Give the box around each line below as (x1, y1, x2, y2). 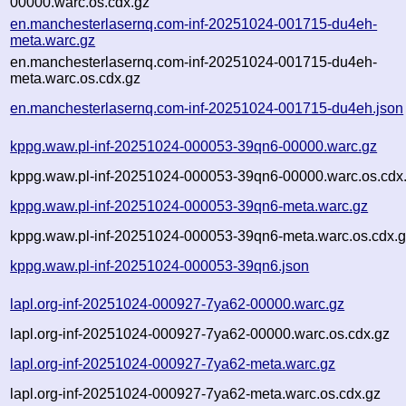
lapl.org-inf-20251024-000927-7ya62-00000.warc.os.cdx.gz (10, 325, 391, 342)
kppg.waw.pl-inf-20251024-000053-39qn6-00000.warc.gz (10, 138, 378, 154)
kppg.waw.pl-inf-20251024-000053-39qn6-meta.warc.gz (10, 198, 369, 214)
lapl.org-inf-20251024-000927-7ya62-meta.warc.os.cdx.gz (10, 385, 382, 401)
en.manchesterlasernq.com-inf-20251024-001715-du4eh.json (10, 100, 404, 116)
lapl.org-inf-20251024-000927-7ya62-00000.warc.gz (10, 295, 345, 312)
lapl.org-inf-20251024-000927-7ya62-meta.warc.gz (10, 355, 336, 372)
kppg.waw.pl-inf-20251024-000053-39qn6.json (10, 257, 310, 274)
